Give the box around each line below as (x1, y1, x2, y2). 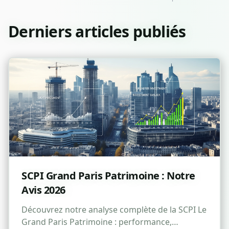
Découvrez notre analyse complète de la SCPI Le (21, 204, 207, 216)
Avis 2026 (21, 183, 65, 197)
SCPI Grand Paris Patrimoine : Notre (21, 169, 195, 183)
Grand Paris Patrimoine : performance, (21, 216, 172, 228)
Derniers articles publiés (8, 21, 186, 42)
